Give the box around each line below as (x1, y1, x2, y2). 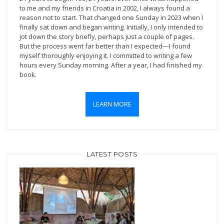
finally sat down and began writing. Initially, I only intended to (19, 22, 203, 31)
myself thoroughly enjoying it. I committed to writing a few (19, 50, 192, 60)
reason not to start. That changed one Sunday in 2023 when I (19, 12, 203, 22)
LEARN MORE (92, 99, 131, 108)
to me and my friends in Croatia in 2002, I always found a (19, 3, 190, 12)
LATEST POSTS (86, 149, 137, 158)
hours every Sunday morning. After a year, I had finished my (19, 60, 202, 69)
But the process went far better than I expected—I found (19, 41, 191, 50)
